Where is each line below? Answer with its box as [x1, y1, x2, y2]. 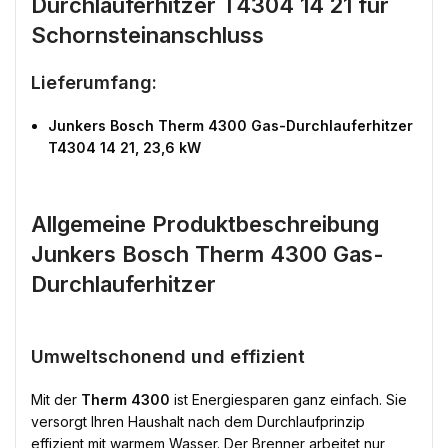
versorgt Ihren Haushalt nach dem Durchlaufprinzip [31, 413, 365, 430]
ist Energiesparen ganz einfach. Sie [170, 391, 407, 408]
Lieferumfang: [31, 72, 157, 93]
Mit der [31, 391, 81, 408]
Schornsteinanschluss [31, 22, 264, 48]
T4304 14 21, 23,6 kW [48, 139, 201, 156]
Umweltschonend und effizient [31, 346, 305, 367]
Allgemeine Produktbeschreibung [31, 211, 379, 237]
